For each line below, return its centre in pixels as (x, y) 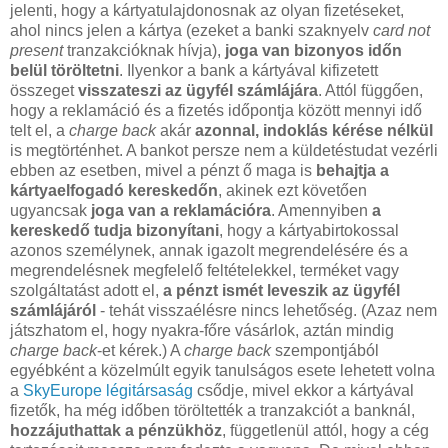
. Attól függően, (370, 90)
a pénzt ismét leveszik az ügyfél (281, 290)
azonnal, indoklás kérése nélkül (314, 130)
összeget (44, 90)
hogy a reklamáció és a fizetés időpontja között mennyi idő (216, 110)
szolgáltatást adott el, (86, 290)
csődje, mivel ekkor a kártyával (303, 390)
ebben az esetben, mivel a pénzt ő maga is (163, 170)
